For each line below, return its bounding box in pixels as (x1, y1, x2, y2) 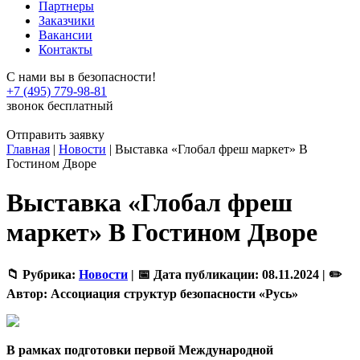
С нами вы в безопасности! (6, 70, 156, 84)
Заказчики (39, 14, 95, 27)
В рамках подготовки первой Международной (6, 342, 273, 357)
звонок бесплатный (6, 99, 113, 112)
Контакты (39, 43, 92, 56)
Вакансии (39, 28, 92, 42)
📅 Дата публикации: (137, 267, 259, 281)
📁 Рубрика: (6, 267, 76, 281)
